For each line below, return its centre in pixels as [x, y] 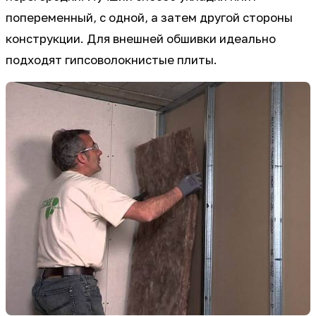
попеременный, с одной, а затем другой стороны [149, 17]
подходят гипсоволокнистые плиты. [111, 60]
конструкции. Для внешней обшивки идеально [141, 38]
